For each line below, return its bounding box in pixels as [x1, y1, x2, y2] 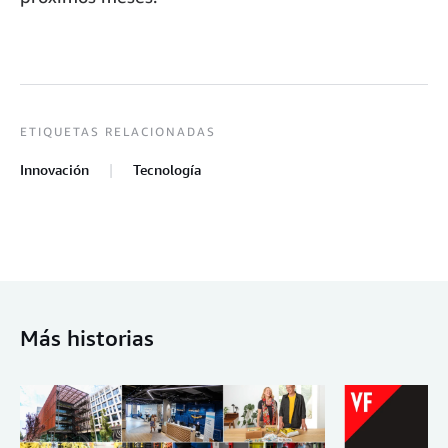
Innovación [20, 161, 89, 179]
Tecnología [133, 161, 201, 179]
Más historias [20, 325, 154, 352]
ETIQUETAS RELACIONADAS [20, 124, 216, 140]
